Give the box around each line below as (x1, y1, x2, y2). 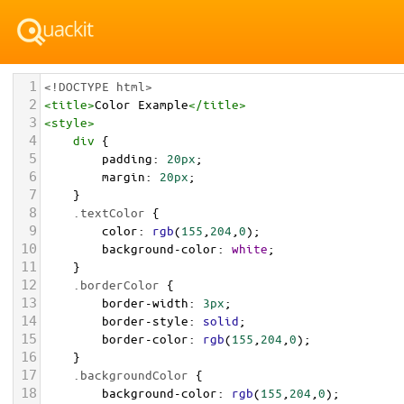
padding (102, 151, 152, 166)
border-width (102, 295, 188, 310)
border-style (102, 313, 188, 328)
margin (102, 169, 145, 184)
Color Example (95, 96, 188, 112)
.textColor (73, 205, 145, 220)
